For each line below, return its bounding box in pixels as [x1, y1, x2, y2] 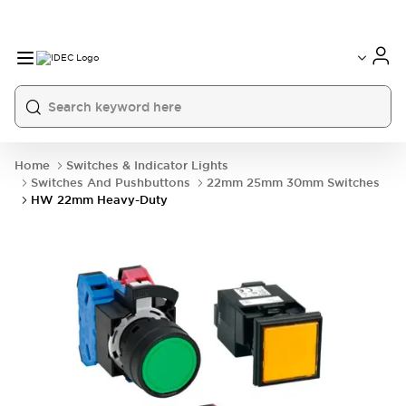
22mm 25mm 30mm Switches [207, 175, 380, 190]
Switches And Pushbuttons [31, 175, 190, 190]
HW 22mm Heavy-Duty [31, 192, 168, 208]
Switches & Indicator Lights [66, 158, 228, 173]
